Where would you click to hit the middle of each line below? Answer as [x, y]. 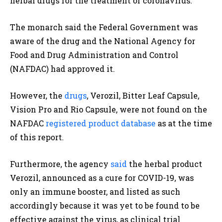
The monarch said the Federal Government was [104, 27]
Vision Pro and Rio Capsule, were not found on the [109, 109]
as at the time [184, 123]
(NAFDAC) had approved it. [62, 68]
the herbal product [165, 164]
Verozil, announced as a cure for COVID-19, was [102, 177]
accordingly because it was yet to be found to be [105, 205]
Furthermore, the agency [60, 164]
